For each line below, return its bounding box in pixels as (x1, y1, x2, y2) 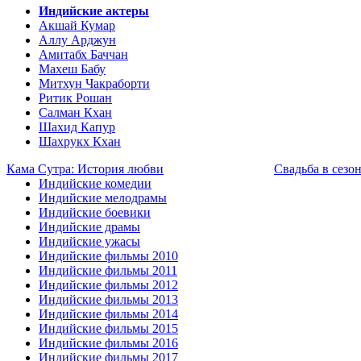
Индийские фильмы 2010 (39, 249, 178, 263)
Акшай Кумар (39, 19, 115, 32)
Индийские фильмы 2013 (39, 293, 178, 306)
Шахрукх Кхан (39, 135, 121, 148)
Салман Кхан (39, 106, 112, 119)
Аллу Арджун (39, 33, 116, 47)
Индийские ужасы (39, 234, 140, 248)
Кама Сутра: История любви (6, 162, 164, 176)
